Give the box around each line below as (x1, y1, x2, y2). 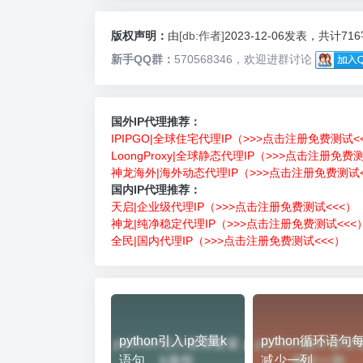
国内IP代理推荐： (111, 182, 201, 196)
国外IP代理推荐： (111, 114, 201, 128)
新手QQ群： (111, 52, 174, 66)
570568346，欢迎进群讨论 (174, 52, 312, 66)
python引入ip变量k (119, 333, 227, 348)
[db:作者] (179, 28, 224, 42)
